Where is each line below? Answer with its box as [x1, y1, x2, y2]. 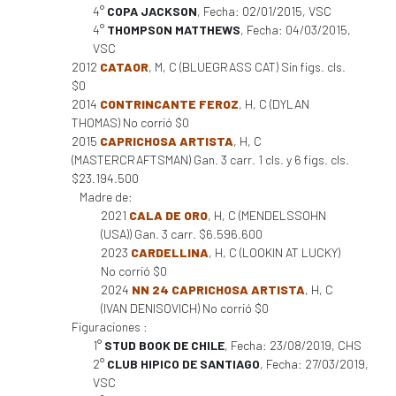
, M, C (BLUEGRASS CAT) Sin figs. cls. [148, 59, 346, 74]
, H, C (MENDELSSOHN [208, 208, 326, 223]
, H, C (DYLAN [239, 96, 309, 111]
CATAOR [100, 59, 148, 74]
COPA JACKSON [107, 4, 197, 19]
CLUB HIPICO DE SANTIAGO [107, 356, 260, 371]
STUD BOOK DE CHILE [104, 338, 225, 353]
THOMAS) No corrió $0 [72, 115, 189, 130]
